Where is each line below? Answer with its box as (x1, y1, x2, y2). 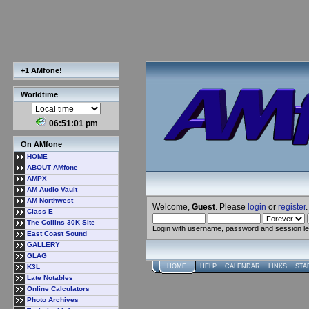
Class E (27, 208, 53, 215)
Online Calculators (27, 285, 90, 292)
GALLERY (27, 241, 60, 248)
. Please (215, 202, 248, 211)
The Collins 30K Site (27, 219, 95, 226)
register (278, 202, 306, 211)
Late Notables (27, 274, 73, 281)
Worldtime (21, 90, 58, 99)
